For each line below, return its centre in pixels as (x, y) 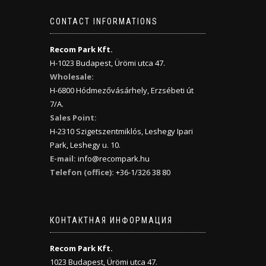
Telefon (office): (82, 172)
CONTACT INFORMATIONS (104, 21)
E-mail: (63, 159)
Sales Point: (73, 118)
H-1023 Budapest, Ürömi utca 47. (107, 63)
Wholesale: (72, 77)
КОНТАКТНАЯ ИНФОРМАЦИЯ (111, 220)
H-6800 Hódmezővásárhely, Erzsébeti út (121, 90)
